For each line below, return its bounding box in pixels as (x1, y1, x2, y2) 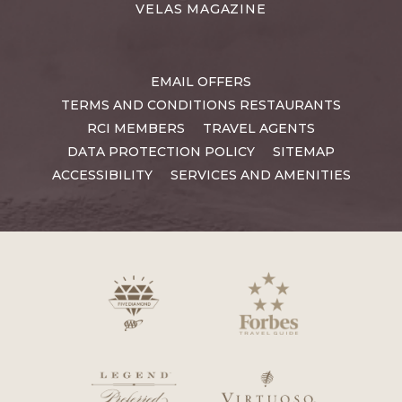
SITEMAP (273, 143, 335, 160)
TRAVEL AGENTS (203, 119, 315, 136)
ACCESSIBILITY (51, 166, 153, 183)
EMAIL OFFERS (151, 73, 251, 90)
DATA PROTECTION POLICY (67, 143, 255, 160)
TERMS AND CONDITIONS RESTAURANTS (61, 96, 341, 113)
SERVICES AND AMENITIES (170, 166, 351, 183)
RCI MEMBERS (87, 119, 185, 136)
